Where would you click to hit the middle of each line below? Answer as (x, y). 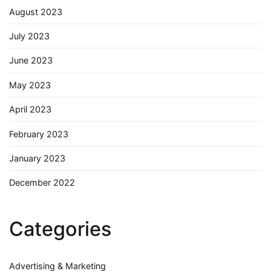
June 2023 (31, 60)
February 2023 (39, 134)
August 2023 (36, 11)
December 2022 (42, 183)
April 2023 (30, 109)
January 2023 (37, 158)
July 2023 (29, 36)
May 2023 (30, 85)
